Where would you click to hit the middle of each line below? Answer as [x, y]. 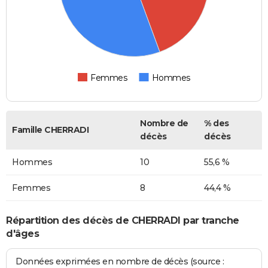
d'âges [22, 234]
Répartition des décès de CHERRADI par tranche [123, 221]
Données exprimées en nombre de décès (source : [120, 261]
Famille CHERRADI [50, 130]
